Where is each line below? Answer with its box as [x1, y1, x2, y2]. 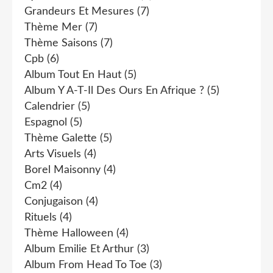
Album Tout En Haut [24, 69, 121, 80]
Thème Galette [24, 132, 97, 144]
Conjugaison [24, 196, 83, 207]
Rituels [24, 211, 57, 223]
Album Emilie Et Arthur [24, 243, 134, 255]
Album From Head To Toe [24, 259, 147, 271]
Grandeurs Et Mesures [24, 5, 134, 17]
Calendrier [24, 101, 75, 112]
